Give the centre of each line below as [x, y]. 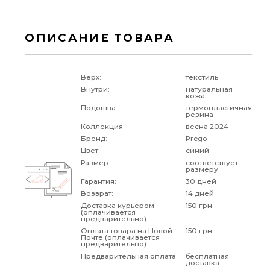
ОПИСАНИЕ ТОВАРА [99, 38]
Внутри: [95, 89]
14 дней [199, 194]
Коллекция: [102, 127]
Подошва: [99, 108]
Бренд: [94, 139]
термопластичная [218, 108]
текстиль [202, 77]
